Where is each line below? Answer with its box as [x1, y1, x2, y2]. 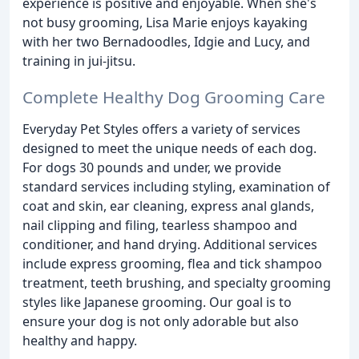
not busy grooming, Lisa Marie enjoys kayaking [22, 14, 308, 31]
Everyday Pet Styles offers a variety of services [22, 119, 301, 138]
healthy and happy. [22, 331, 137, 349]
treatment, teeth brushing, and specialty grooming [22, 273, 331, 292]
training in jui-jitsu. [22, 52, 135, 70]
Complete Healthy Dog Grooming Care [22, 85, 325, 108]
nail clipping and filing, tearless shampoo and [22, 216, 297, 234]
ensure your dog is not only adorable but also [22, 312, 299, 330]
